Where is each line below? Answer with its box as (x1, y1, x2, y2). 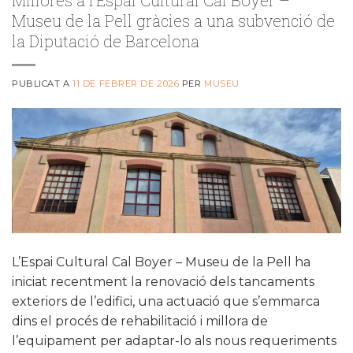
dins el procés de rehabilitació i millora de (12, 313, 268, 329)
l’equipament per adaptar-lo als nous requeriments (12, 333, 336, 348)
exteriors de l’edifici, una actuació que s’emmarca (12, 293, 320, 309)
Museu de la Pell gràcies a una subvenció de (12, 9, 335, 31)
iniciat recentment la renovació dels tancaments (12, 273, 314, 289)
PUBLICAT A (12, 77, 73, 89)
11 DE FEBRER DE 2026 (72, 77, 180, 89)
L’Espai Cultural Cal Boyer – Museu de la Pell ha (12, 254, 310, 269)
